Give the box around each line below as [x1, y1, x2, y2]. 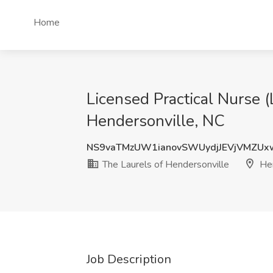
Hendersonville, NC [87, 110, 225, 132]
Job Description [87, 251, 171, 268]
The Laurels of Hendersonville [100, 158, 229, 171]
